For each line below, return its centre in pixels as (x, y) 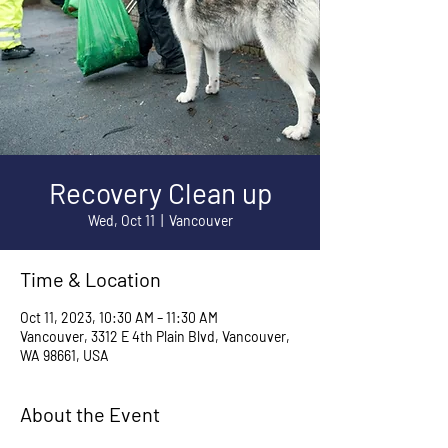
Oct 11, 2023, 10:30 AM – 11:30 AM (119, 317)
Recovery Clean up (160, 193)
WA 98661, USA (64, 355)
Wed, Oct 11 (121, 220)
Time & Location (90, 279)
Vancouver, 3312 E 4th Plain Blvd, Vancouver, (155, 336)
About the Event (90, 414)
